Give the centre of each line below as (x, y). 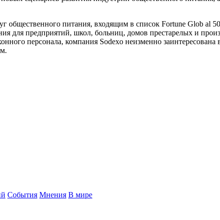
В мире (80, 195)
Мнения (53, 195)
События (22, 195)
